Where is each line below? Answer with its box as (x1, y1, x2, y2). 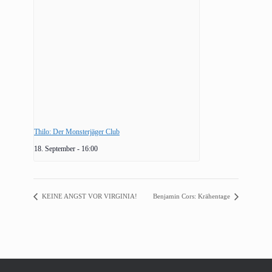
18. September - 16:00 (34, 144, 98, 153)
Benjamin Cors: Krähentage (153, 192, 232, 200)
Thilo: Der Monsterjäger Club (34, 127, 120, 136)
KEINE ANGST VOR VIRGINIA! (40, 192, 137, 200)
